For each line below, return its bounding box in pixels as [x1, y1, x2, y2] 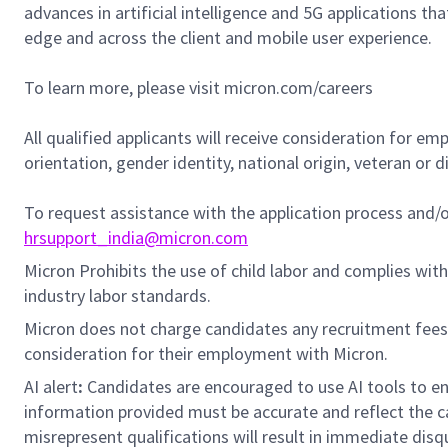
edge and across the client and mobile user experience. [24, 26, 432, 49]
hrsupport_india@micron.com [24, 226, 248, 249]
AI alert [24, 375, 78, 398]
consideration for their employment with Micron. [24, 342, 388, 365]
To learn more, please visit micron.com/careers [24, 76, 373, 99]
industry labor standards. [24, 284, 211, 307]
